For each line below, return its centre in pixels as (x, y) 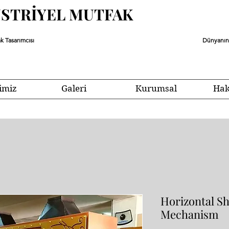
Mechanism (190, 214)
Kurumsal (156, 88)
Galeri (74, 88)
